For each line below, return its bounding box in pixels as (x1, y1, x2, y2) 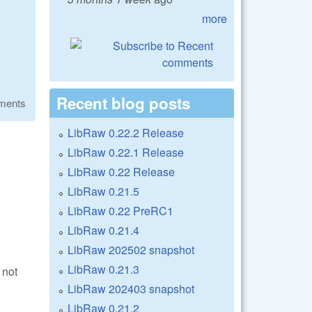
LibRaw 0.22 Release (68, 163, 175, 180)
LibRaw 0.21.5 (68, 182, 139, 199)
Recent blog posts (56, 91, 190, 114)
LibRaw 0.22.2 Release (68, 124, 184, 141)
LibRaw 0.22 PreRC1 (68, 202, 173, 219)
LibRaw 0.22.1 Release (68, 143, 184, 160)
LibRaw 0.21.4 (68, 221, 139, 238)
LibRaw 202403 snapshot (68, 280, 194, 297)
